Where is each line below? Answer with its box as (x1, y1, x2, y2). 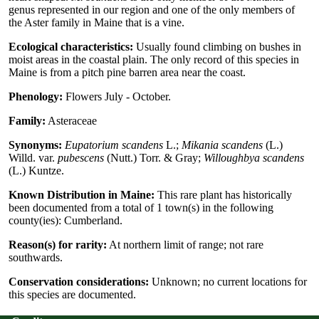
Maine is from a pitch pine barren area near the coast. (9, 66, 246, 78)
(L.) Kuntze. (9, 164, 64, 177)
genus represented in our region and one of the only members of (9, 3, 295, 16)
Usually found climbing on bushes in (133, 40, 301, 53)
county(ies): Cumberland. (9, 214, 122, 226)
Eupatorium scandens (65, 138, 166, 151)
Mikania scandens (182, 138, 263, 151)
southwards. (9, 251, 63, 263)
